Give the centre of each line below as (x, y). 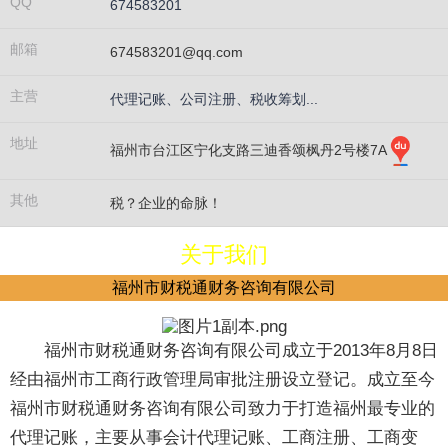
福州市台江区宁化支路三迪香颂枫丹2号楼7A (250, 149)
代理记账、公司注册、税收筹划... (214, 99)
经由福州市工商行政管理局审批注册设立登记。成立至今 (222, 380)
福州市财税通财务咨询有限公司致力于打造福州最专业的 (222, 409)
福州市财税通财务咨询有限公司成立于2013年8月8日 (241, 351)
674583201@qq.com (176, 52)
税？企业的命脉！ (166, 203)
